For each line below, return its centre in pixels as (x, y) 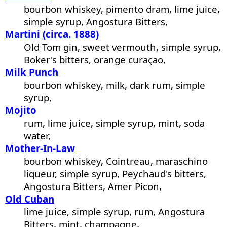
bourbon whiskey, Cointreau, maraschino (116, 161)
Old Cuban (30, 199)
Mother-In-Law (40, 148)
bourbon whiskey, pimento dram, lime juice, (122, 9)
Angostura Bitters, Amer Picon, (93, 186)
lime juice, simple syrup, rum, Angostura (115, 212)
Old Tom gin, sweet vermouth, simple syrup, (123, 47)
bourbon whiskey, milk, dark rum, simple (115, 85)
